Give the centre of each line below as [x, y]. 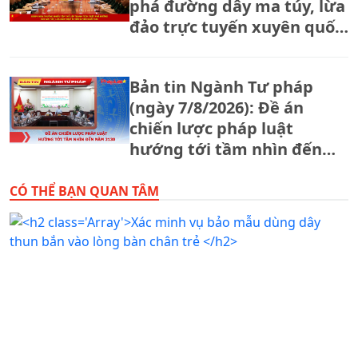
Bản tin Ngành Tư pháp [221, 87]
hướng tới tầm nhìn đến [226, 149]
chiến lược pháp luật [211, 128]
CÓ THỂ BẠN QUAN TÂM [84, 191]
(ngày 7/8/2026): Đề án [217, 107]
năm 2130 [167, 170]
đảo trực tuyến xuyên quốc [236, 27]
